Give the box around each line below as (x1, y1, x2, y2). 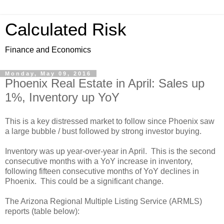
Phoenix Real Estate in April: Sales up (5, 76, 204, 90)
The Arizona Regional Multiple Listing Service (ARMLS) (5, 196, 202, 205)
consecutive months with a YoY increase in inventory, (5, 156, 192, 165)
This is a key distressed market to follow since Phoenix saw (5, 116, 214, 125)
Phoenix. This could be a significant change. (5, 176, 163, 185)
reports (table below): (5, 206, 79, 215)
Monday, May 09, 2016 (5, 70, 91, 76)
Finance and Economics (5, 45, 91, 54)
